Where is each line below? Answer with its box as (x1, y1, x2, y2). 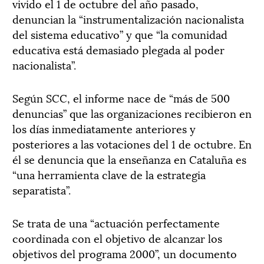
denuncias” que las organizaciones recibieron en (12, 105, 252, 121)
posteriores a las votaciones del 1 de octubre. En (12, 136, 252, 151)
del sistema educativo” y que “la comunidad (12, 26, 227, 42)
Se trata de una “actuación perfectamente (12, 214, 220, 230)
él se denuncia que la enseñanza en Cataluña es (12, 151, 246, 167)
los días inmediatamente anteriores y (12, 120, 196, 136)
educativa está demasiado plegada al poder (12, 41, 225, 57)
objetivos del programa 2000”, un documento (12, 245, 237, 261)
